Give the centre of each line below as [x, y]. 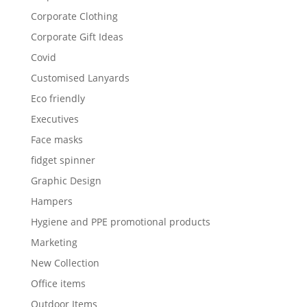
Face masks [57, 140]
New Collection [65, 263]
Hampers [51, 201]
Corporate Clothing [74, 16]
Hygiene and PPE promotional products [120, 222]
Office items [58, 284]
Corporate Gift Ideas [77, 37]
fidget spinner [63, 160]
